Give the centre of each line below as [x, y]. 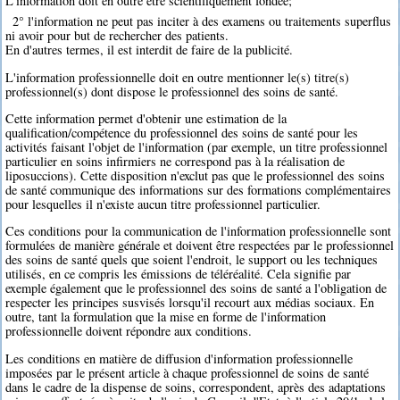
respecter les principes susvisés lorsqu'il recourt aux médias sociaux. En [190, 303]
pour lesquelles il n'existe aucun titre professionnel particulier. [163, 204]
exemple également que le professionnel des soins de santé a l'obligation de [196, 288]
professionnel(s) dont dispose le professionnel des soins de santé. [172, 91]
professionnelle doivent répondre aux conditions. [129, 331]
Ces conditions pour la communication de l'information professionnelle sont [199, 231]
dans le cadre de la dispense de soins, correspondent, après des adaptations [196, 387]
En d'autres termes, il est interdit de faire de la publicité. [150, 50]
